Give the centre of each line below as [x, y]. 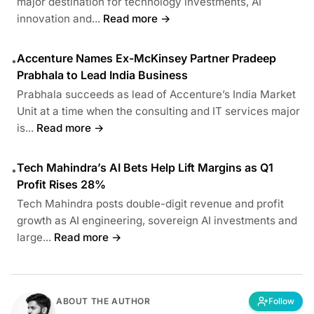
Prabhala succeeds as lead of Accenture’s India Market [156, 94]
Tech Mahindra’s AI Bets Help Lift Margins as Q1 [145, 167]
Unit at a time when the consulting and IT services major [158, 111]
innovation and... [59, 18]
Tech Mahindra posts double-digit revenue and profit [150, 203]
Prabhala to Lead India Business [102, 75]
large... [34, 237]
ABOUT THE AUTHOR [103, 301]
